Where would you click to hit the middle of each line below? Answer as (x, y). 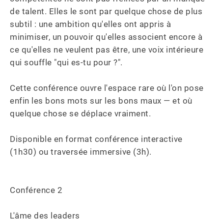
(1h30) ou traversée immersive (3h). (81, 152)
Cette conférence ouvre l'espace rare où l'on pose (108, 88)
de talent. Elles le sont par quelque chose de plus (107, 11)
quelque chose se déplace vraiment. (80, 113)
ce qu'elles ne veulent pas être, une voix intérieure (108, 50)
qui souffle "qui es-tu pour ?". (67, 62)
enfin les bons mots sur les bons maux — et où (102, 101)
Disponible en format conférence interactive (97, 139)
